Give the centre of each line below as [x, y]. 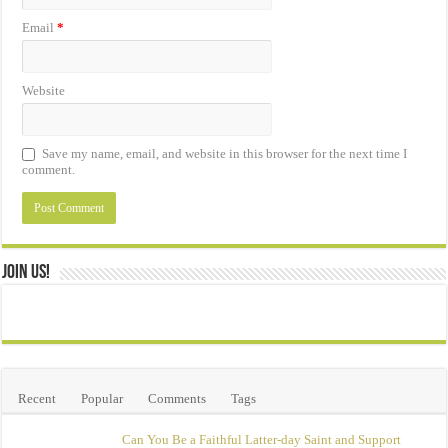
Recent [37, 398]
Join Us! [26, 272]
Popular [102, 398]
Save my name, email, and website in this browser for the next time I [225, 153]
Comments [177, 398]
